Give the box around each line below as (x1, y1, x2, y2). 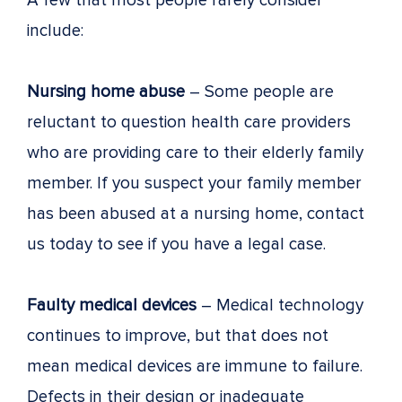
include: (27, 20, 83, 41)
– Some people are (185, 81, 334, 102)
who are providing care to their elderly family (27, 142, 363, 163)
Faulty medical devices (27, 294, 197, 316)
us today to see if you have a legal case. (27, 233, 326, 255)
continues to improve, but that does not (27, 325, 328, 346)
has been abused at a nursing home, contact (27, 203, 364, 224)
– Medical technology (197, 294, 363, 316)
